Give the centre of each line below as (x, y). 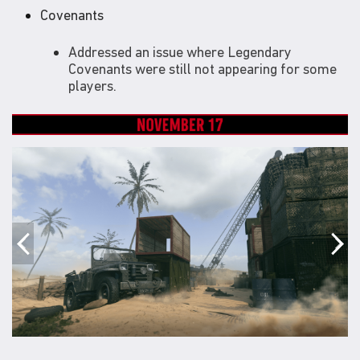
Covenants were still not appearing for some (202, 68)
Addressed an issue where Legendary (180, 51)
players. (92, 85)
